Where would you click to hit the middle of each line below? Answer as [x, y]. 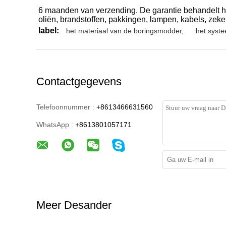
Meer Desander [74, 205]
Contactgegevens [79, 81]
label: [49, 31]
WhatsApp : [55, 125]
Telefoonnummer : [65, 107]
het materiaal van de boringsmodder [124, 31]
